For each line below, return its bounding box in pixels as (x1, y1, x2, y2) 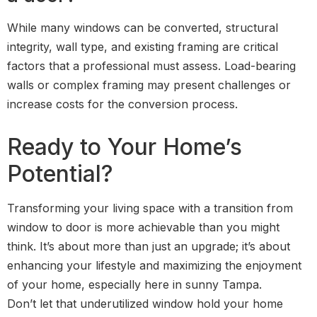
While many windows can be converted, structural (7, 20, 278, 35)
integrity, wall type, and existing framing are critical (7, 39, 278, 54)
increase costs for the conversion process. (7, 96, 238, 111)
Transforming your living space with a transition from (7, 200, 293, 215)
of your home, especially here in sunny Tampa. (7, 277, 262, 292)
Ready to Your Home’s (7, 132, 242, 161)
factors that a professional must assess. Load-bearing (7, 58, 296, 73)
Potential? (7, 159, 113, 188)
